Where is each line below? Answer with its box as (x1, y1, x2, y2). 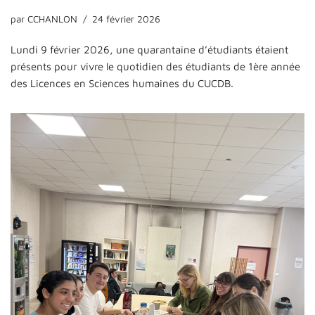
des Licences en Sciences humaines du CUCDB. (11, 77, 233, 89)
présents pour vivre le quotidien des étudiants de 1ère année (11, 60, 300, 72)
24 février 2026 (92, 13, 160, 25)
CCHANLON (27, 13, 77, 25)
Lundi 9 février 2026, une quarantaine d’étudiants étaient (11, 43, 288, 56)
